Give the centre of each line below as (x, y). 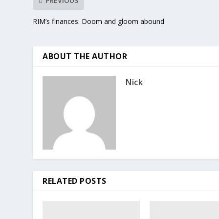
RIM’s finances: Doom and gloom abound (99, 22)
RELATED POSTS (75, 181)
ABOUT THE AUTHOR (85, 56)
